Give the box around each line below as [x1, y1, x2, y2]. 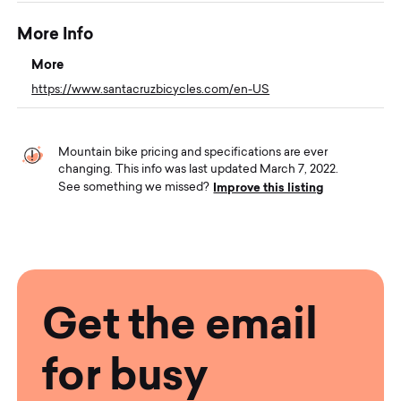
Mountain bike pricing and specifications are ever [58, 146, 328, 158]
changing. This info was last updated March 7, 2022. [58, 163, 339, 175]
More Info [17, 23, 94, 43]
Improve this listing [213, 180, 324, 194]
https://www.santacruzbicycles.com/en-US [31, 83, 270, 96]
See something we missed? [58, 182, 213, 194]
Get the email [42, 297, 317, 349]
